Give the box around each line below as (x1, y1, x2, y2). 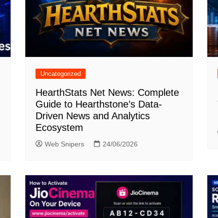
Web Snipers (45, 140, 85, 148)
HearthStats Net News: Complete (36, 87, 180, 98)
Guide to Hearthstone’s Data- (36, 99, 163, 110)
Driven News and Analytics (36, 110, 150, 122)
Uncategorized (40, 70, 81, 78)
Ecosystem (36, 122, 84, 133)
